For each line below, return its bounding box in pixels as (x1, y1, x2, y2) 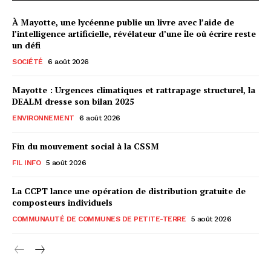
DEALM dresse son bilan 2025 (12, 95, 134, 107)
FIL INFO (12, 158, 41, 167)
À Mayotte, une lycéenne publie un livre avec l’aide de (12, 16, 234, 28)
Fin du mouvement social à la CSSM (12, 140, 159, 152)
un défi (12, 39, 41, 51)
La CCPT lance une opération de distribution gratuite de (12, 184, 246, 197)
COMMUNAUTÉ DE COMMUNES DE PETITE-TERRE (12, 214, 186, 223)
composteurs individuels (12, 196, 113, 208)
